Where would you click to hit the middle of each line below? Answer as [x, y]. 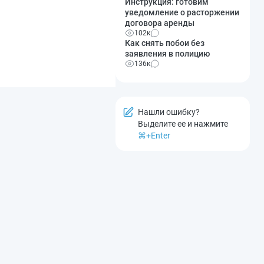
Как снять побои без [165, 43]
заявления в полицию [167, 53]
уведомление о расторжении [182, 12]
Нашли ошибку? [169, 112]
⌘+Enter [154, 135]
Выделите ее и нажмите [183, 123]
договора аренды [160, 23]
